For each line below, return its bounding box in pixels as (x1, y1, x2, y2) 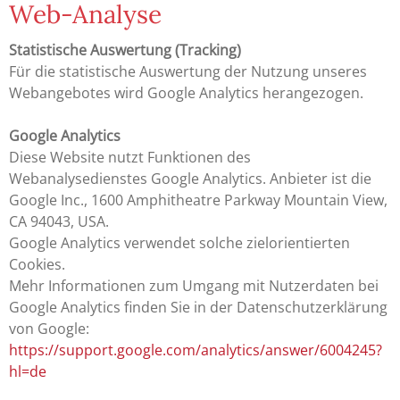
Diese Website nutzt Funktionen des (9, 146, 251, 167)
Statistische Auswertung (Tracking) (9, 39, 241, 60)
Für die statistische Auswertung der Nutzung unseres (9, 61, 367, 81)
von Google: (9, 318, 89, 338)
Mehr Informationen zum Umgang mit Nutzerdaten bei (9, 275, 379, 296)
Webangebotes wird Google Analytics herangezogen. (9, 82, 363, 103)
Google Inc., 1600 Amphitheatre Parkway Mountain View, (9, 189, 387, 210)
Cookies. (9, 254, 65, 274)
